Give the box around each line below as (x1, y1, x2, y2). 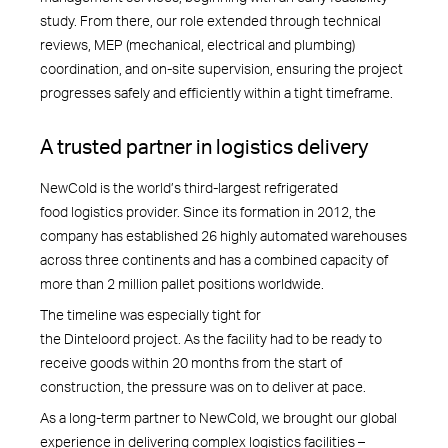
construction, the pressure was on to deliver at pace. (40, 376, 372, 396)
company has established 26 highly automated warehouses (40, 225, 407, 245)
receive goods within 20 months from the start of (40, 352, 342, 372)
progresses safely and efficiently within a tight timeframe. (40, 83, 396, 102)
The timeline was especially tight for (40, 304, 261, 324)
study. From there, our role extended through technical (40, 11, 381, 30)
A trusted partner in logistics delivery (40, 134, 372, 160)
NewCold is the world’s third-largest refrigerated (40, 177, 338, 197)
